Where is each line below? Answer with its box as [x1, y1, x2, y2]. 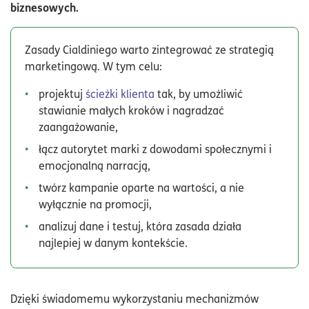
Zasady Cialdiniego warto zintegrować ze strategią [25, 41, 274, 57]
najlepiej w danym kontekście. [39, 235, 188, 250]
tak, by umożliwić [154, 86, 243, 101]
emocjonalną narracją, [39, 157, 150, 173]
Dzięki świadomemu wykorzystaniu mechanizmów [10, 290, 259, 306]
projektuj [39, 86, 86, 101]
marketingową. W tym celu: [25, 58, 162, 74]
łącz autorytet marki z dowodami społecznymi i [39, 141, 272, 157]
